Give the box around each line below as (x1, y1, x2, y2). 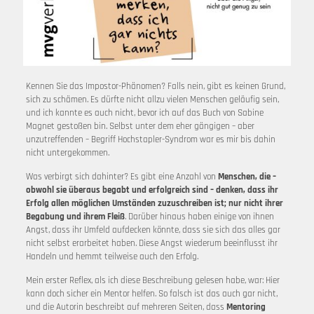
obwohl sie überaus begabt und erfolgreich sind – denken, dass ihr (25, 184, 278, 196)
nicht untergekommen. (25, 147, 111, 159)
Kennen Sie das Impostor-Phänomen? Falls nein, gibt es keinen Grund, (25, 81, 285, 93)
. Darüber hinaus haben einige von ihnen (124, 211, 274, 223)
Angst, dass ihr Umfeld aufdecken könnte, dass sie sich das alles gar (25, 224, 280, 236)
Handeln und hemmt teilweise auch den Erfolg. (25, 251, 198, 263)
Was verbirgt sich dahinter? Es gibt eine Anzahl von (25, 171, 218, 183)
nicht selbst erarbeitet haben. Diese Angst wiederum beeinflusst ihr (25, 238, 278, 250)
